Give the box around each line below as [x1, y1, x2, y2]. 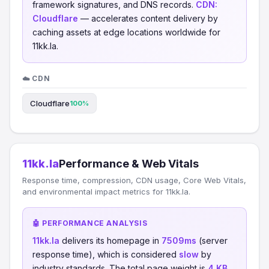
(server [196, 235, 228, 246]
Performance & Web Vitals [59, 157, 199, 170]
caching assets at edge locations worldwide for [32, 27, 220, 37]
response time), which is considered [32, 249, 179, 259]
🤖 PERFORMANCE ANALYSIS [32, 219, 148, 228]
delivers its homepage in [59, 235, 162, 246]
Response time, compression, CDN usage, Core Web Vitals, [22, 175, 246, 185]
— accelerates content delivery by [78, 13, 218, 23]
